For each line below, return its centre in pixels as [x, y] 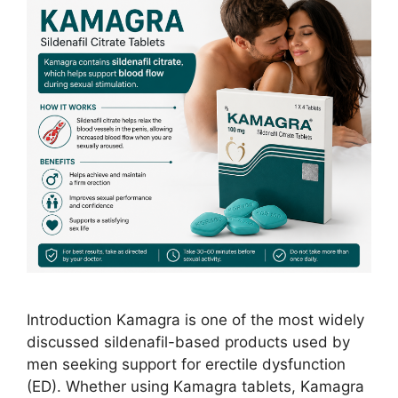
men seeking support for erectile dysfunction [186, 364]
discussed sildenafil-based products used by [188, 342]
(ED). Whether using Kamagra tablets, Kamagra [195, 386]
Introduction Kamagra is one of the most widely [195, 319]
